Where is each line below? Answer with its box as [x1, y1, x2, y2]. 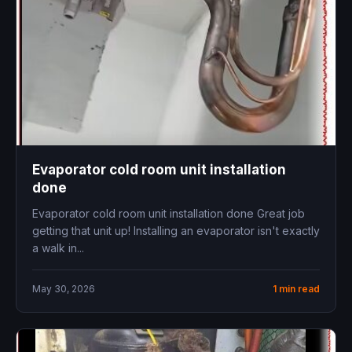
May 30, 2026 [32, 282, 95, 295]
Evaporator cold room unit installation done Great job [32, 206, 305, 220]
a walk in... [32, 240, 84, 255]
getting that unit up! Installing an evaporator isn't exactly [32, 223, 320, 237]
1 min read [273, 282, 320, 295]
